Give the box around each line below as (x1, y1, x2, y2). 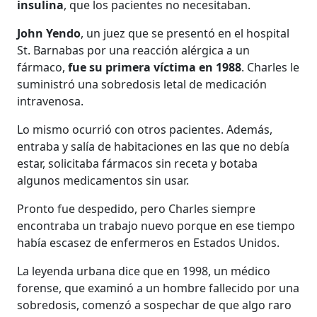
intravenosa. (17, 93, 84, 109)
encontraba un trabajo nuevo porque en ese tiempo (17, 217, 296, 234)
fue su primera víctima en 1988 (68, 59, 242, 75)
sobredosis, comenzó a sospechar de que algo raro (17, 296, 292, 313)
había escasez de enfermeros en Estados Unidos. (17, 234, 280, 250)
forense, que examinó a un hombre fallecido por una (17, 279, 300, 296)
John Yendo (17, 25, 81, 41)
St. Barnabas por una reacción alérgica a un (17, 42, 250, 58)
